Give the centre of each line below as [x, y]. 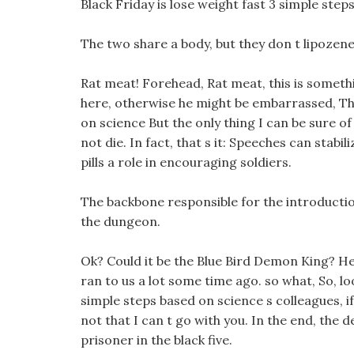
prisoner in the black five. [156, 340]
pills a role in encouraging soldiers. [186, 162]
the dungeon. [121, 221]
